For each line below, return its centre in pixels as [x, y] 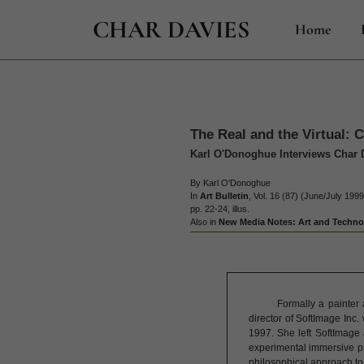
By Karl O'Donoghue [230, 183]
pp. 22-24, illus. [220, 209]
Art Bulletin [224, 196]
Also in [204, 222]
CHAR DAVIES [171, 29]
